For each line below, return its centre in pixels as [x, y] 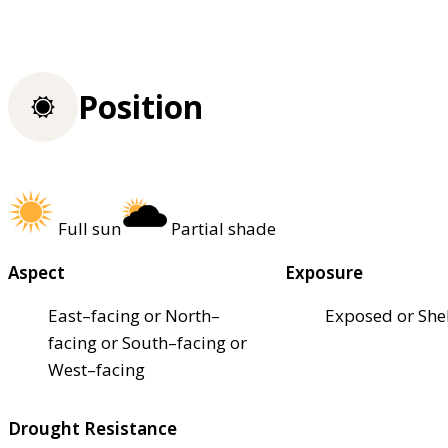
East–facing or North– [134, 315]
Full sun [89, 228]
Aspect [36, 272]
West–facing [96, 369]
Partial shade [223, 228]
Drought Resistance [92, 428]
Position [140, 107]
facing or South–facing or [147, 342]
